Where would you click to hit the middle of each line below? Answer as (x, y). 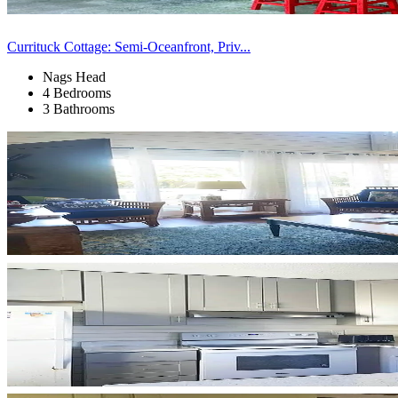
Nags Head (74, 76)
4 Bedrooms (77, 92)
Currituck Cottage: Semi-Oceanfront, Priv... (129, 46)
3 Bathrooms (79, 108)
